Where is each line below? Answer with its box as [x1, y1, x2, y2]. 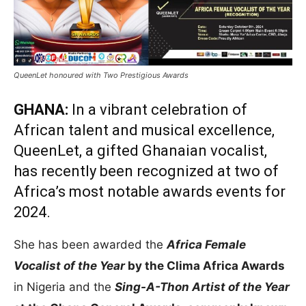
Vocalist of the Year [14, 258, 125, 273]
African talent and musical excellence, [14, 121, 275, 139]
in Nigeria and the [14, 279, 115, 294]
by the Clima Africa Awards [125, 258, 285, 273]
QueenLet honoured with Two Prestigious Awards [14, 70, 189, 80]
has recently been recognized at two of [14, 162, 279, 180]
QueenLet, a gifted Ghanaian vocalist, [14, 141, 267, 159]
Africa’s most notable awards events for [14, 182, 286, 200]
